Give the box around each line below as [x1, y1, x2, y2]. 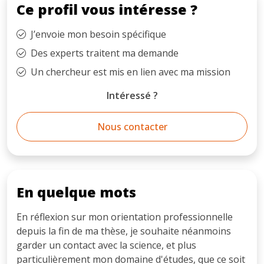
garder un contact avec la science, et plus [16, 238, 196, 252]
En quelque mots [16, 182, 136, 202]
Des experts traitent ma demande [31, 46, 179, 60]
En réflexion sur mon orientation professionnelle [16, 210, 233, 223]
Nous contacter [97, 120, 167, 133]
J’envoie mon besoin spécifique [31, 27, 166, 41]
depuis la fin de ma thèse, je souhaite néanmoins [16, 224, 231, 237]
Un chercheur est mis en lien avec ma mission [31, 65, 230, 78]
